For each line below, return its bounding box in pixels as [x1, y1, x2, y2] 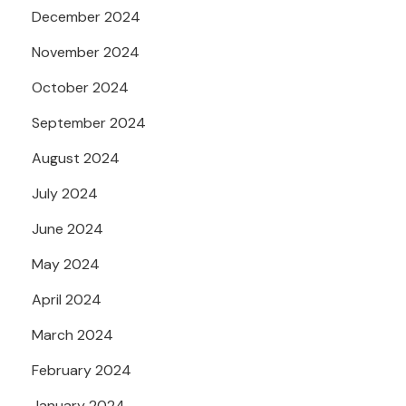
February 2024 [32, 360, 131, 380]
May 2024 [32, 254, 100, 274]
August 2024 [32, 148, 120, 168]
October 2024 [32, 77, 129, 97]
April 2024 [32, 289, 101, 309]
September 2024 [32, 112, 146, 132]
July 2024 [32, 183, 98, 203]
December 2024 [32, 6, 140, 26]
